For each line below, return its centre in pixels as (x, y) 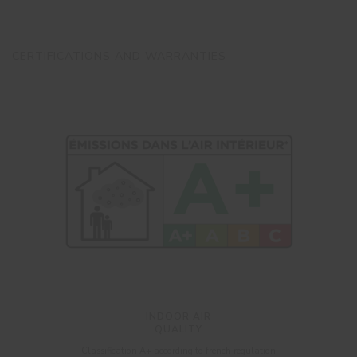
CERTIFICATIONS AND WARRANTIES (119, 56)
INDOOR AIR (178, 316)
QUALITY (178, 329)
